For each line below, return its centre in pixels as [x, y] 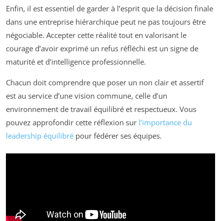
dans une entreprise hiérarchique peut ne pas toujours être [106, 21]
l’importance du [165, 122]
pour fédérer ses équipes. [118, 135]
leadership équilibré [40, 135]
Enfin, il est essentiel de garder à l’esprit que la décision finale [110, 8]
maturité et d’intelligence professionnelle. [76, 61]
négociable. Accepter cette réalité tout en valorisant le [96, 35]
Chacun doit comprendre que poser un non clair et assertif [105, 82]
